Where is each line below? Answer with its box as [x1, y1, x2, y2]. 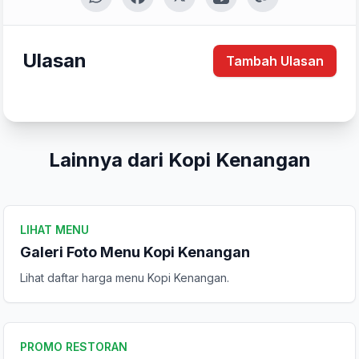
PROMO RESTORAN [20, 340, 127, 353]
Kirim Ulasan [140, 107, 219, 123]
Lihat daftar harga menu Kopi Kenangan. [20, 271, 229, 284]
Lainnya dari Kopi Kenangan [48, 148, 311, 171]
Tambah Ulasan [226, 53, 324, 69]
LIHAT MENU [20, 223, 89, 236]
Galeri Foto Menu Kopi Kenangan [20, 244, 250, 260]
